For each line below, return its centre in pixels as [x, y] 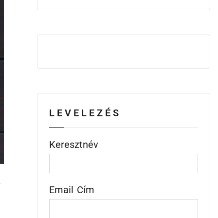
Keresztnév [73, 145]
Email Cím [72, 190]
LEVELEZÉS [85, 113]
